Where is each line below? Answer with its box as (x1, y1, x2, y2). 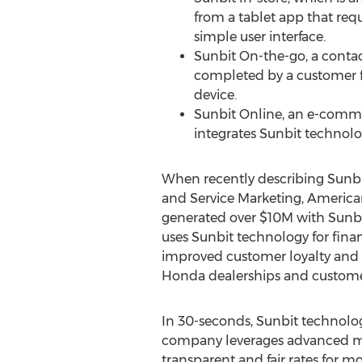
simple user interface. (193, 29, 326, 44)
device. (193, 87, 237, 103)
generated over (161, 210, 259, 225)
